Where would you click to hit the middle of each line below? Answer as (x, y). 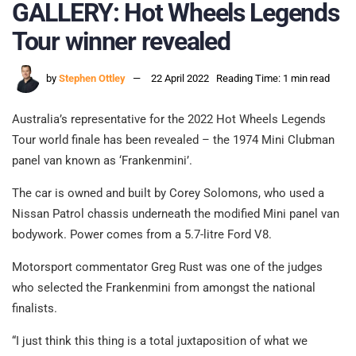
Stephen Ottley (92, 79)
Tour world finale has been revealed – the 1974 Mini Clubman (173, 140)
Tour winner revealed (121, 41)
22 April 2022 (180, 79)
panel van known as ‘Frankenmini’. (102, 161)
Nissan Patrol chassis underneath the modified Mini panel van (176, 214)
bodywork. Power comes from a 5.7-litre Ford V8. (142, 235)
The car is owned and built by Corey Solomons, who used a (168, 193)
